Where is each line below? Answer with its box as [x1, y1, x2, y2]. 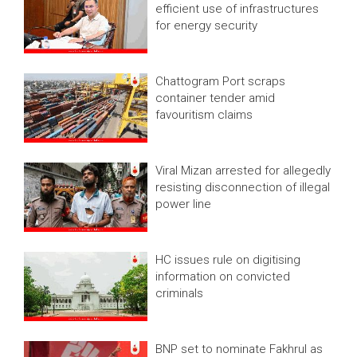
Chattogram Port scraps [155, 73, 286, 88]
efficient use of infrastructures [155, 2, 320, 16]
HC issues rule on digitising [155, 252, 301, 267]
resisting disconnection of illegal [155, 179, 331, 194]
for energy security [155, 18, 258, 33]
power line [155, 196, 212, 211]
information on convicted [155, 269, 291, 284]
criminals [155, 285, 204, 300]
